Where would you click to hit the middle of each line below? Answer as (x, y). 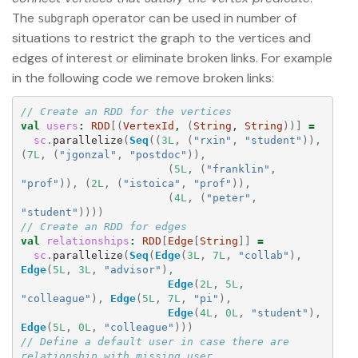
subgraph (63, 19)
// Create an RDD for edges (103, 226)
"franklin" (238, 169)
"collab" (263, 255)
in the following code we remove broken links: (143, 78)
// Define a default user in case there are (155, 341)
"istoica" (151, 183)
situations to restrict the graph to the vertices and (161, 38)
